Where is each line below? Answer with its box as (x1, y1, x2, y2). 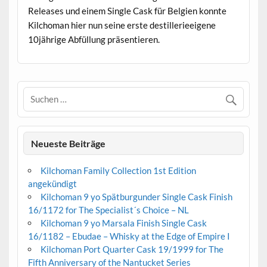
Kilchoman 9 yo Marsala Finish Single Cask (40, 218, 207, 229)
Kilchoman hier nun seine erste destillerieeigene (27, 19, 216, 30)
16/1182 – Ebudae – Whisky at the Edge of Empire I (27, 231, 230, 242)
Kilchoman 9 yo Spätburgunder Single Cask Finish (40, 191, 232, 203)
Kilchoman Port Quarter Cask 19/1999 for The (40, 244, 223, 255)
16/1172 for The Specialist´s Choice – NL (27, 204, 189, 216)
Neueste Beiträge (31, 137, 106, 149)
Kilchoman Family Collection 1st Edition (40, 165, 196, 176)
